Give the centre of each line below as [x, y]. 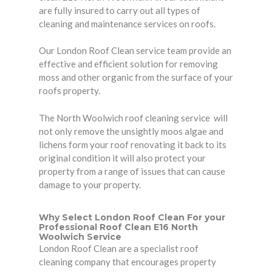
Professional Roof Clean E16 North [118, 227]
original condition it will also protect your [122, 158]
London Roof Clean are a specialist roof [119, 248]
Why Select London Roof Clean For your [132, 217]
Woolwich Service [80, 236]
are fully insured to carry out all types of [120, 10]
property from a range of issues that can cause [132, 171]
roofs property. [70, 91]
